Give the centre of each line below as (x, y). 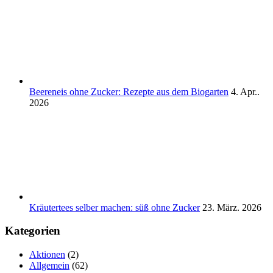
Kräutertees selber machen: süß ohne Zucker (115, 207)
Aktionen (47, 255)
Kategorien (33, 231)
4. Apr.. (245, 91)
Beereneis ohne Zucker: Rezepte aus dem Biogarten (129, 91)
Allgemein (49, 266)
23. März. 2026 (232, 207)
